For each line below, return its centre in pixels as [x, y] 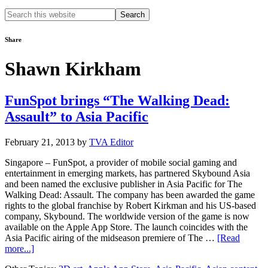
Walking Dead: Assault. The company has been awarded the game [130, 195]
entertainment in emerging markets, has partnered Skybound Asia [127, 173]
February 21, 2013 [40, 142]
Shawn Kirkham [73, 68]
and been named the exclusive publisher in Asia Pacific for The [124, 184]
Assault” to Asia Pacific [77, 117]
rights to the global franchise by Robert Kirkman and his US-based [130, 206]
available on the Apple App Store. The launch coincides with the [126, 227]
